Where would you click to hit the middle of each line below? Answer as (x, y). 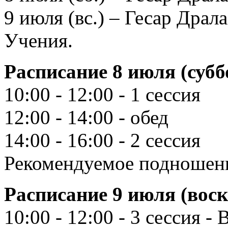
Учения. (38, 40)
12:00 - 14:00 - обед (86, 117)
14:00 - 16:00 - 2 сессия (102, 140)
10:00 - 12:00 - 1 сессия (102, 94)
